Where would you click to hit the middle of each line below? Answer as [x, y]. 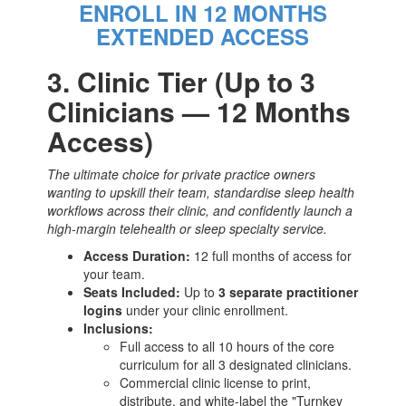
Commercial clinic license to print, [216, 383]
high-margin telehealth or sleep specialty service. [188, 229]
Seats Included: [132, 292]
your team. [115, 274]
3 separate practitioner [289, 292]
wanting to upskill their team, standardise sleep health [201, 193]
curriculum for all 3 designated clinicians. [236, 365]
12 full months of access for [271, 256]
